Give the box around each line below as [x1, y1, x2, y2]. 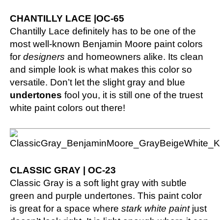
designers [23, 51, 65, 62]
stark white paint [121, 203, 190, 214]
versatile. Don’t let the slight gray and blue [10, 77, 185, 87]
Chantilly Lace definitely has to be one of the [10, 26, 196, 36]
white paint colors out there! [10, 102, 125, 113]
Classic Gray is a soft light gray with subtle [10, 177, 187, 188]
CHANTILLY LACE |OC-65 [10, 13, 124, 24]
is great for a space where [10, 203, 121, 214]
